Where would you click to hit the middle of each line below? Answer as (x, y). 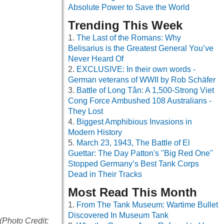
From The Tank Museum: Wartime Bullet (147, 205)
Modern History (95, 132)
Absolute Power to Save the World (129, 7)
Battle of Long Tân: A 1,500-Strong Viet (145, 90)
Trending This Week (125, 25)
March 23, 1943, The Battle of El (133, 143)
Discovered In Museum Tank (118, 215)
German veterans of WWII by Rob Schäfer (142, 80)
